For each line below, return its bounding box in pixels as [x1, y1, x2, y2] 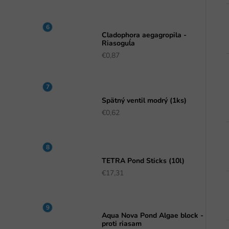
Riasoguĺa [101, 38, 135, 49]
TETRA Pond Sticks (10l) [101, 155, 185, 166]
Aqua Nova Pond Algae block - [101, 211, 203, 221]
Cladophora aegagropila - [101, 30, 187, 40]
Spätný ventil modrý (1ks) [101, 96, 187, 106]
